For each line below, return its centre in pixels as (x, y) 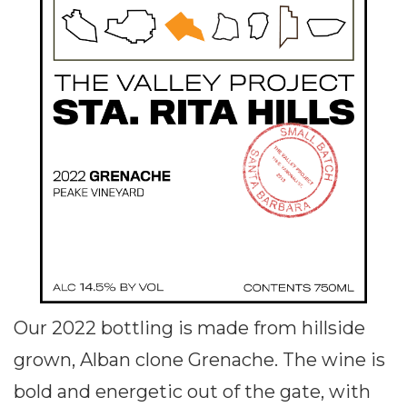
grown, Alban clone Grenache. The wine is (199, 360)
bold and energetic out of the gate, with (192, 392)
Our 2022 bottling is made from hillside (189, 328)
